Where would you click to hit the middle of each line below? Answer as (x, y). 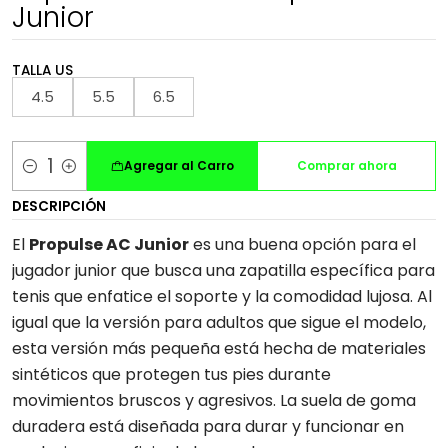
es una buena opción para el (302, 244)
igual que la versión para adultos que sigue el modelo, (219, 322)
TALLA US (42, 70)
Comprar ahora (346, 165)
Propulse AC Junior (109, 244)
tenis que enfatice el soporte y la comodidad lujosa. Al (222, 296)
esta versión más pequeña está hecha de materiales (219, 348)
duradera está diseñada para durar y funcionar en (208, 426)
